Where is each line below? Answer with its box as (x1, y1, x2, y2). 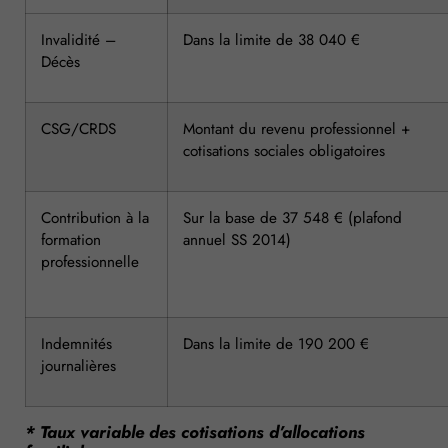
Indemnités (41, 332, 112, 355)
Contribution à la (41, 206, 149, 229)
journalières (41, 354, 116, 377)
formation (41, 228, 101, 251)
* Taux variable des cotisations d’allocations (25, 419, 365, 444)
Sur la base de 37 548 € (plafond (183, 206, 402, 229)
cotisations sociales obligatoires (183, 139, 385, 162)
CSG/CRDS (41, 117, 116, 140)
